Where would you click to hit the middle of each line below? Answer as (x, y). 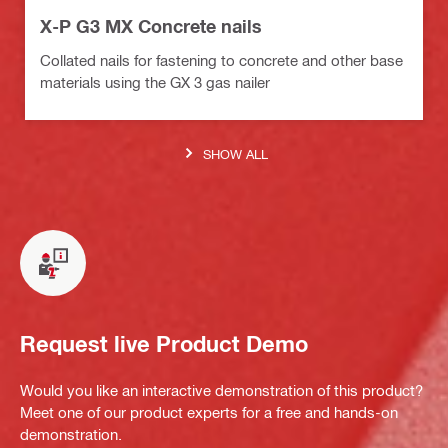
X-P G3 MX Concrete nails (151, 26)
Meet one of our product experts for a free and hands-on (209, 412)
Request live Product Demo (164, 343)
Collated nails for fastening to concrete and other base (221, 60)
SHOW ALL (235, 153)
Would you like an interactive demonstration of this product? (221, 390)
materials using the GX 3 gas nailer (155, 82)
